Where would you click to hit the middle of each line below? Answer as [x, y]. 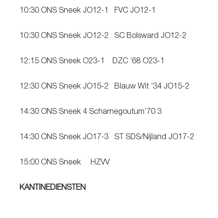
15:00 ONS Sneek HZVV [64, 163]
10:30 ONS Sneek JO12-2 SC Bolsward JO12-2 [103, 36]
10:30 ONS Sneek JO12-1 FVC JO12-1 [88, 11]
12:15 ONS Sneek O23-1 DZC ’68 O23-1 [92, 62]
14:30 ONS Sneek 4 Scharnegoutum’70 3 [91, 112]
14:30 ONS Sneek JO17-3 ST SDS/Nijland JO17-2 [107, 138]
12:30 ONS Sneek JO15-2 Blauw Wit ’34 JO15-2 [104, 87]
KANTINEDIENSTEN [54, 188]
